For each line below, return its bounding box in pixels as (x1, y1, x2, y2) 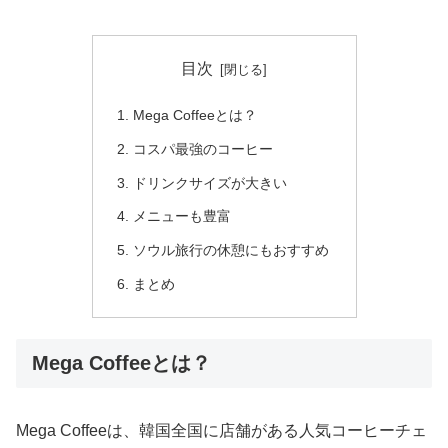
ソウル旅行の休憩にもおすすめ (132, 242, 329, 259)
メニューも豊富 (132, 208, 231, 225)
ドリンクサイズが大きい (132, 174, 287, 191)
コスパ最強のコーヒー (132, 140, 273, 157)
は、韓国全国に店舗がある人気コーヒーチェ (107, 421, 427, 439)
